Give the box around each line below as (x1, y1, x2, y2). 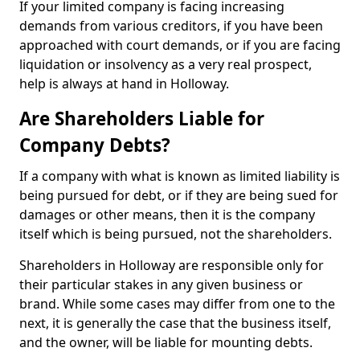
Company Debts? (19, 133, 170, 157)
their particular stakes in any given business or (19, 276, 303, 293)
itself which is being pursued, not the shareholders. (19, 225, 332, 243)
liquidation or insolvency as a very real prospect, (19, 55, 312, 73)
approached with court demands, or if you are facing (19, 36, 341, 54)
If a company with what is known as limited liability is (19, 167, 340, 185)
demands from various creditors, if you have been (19, 17, 323, 35)
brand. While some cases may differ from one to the (19, 295, 335, 313)
